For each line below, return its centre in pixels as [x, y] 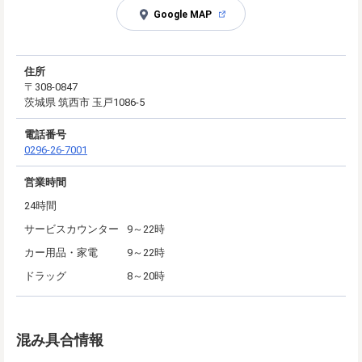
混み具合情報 [60, 339]
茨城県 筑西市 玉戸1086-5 [84, 102]
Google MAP [182, 14]
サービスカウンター [72, 229]
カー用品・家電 [61, 252]
